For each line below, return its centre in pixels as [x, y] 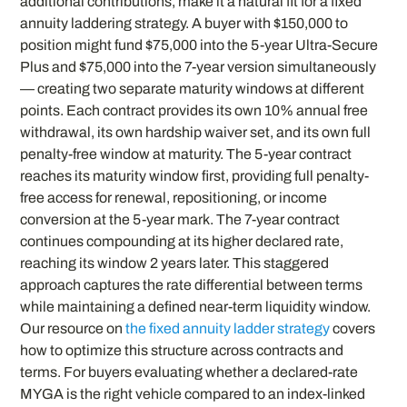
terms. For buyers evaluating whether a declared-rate [189, 372]
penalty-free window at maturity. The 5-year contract [186, 154]
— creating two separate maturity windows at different [193, 89]
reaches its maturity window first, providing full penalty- [195, 176]
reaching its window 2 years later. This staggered [175, 263]
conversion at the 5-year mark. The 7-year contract [180, 220]
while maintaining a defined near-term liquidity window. [196, 307]
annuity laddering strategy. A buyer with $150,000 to [184, 24]
